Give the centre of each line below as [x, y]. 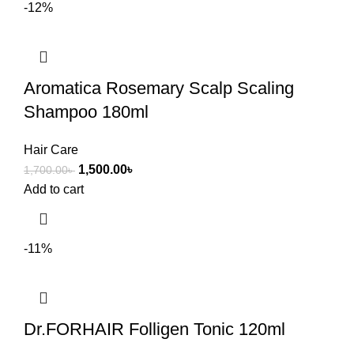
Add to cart [54, 190]
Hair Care [51, 150]
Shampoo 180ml [86, 112]
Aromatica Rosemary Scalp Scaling [159, 88]
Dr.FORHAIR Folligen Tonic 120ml [154, 330]
